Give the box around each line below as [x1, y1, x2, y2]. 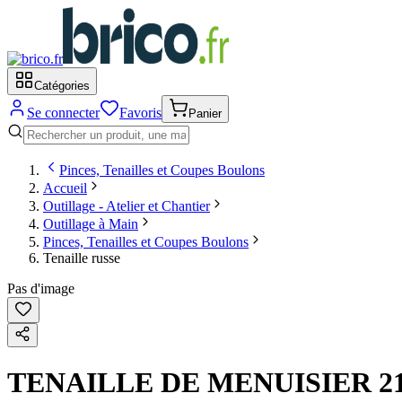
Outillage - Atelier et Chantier [43, 198, 210, 214]
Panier [188, 107, 222, 120]
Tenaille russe [43, 250, 120, 266]
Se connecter [27, 105, 100, 120]
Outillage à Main [43, 216, 138, 232]
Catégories [34, 79, 90, 92]
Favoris [119, 105, 162, 120]
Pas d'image [7, 281, 74, 296]
